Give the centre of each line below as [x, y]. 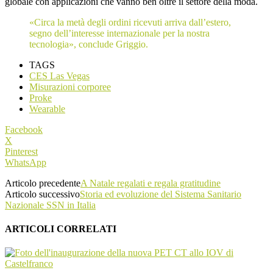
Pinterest [21, 151]
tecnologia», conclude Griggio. [89, 44]
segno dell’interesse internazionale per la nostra [119, 33]
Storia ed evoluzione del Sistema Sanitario [161, 194]
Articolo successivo [42, 194]
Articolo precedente [43, 183]
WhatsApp [26, 162]
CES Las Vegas [59, 76]
